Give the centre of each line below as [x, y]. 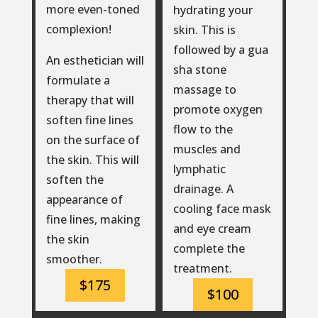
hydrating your [213, 10]
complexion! [78, 29]
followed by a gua [220, 49]
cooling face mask [222, 208]
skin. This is [204, 29]
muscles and [207, 149]
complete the [209, 248]
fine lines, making [93, 219]
